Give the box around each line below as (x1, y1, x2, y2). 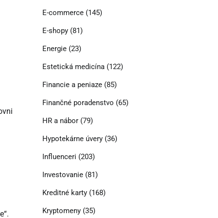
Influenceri (42, 152, 76, 162)
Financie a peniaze (42, 80, 102, 90)
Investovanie (42, 170, 83, 180)
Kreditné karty (42, 188, 87, 198)
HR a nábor (42, 116, 78, 126)
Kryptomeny (42, 206, 81, 216)
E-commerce (42, 8, 84, 18)
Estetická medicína (42, 62, 105, 72)
